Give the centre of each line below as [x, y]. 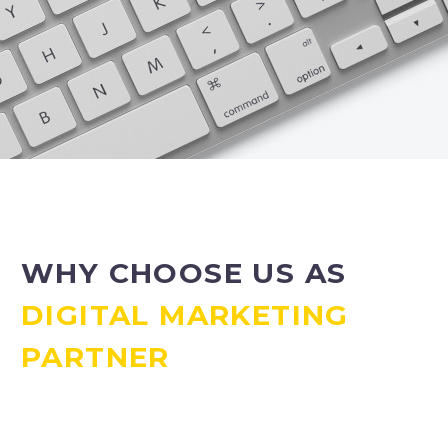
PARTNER [95, 356]
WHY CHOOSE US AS [184, 272]
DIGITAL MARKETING [185, 314]
